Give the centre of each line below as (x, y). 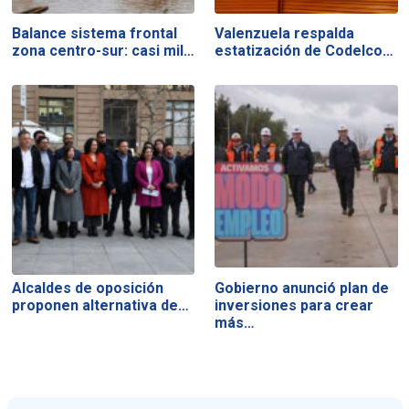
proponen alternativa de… (100, 305)
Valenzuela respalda (285, 34)
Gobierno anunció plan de (302, 288)
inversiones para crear (294, 305)
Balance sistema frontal (94, 34)
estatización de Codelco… (304, 51)
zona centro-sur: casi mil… (103, 51)
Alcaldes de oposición (87, 288)
